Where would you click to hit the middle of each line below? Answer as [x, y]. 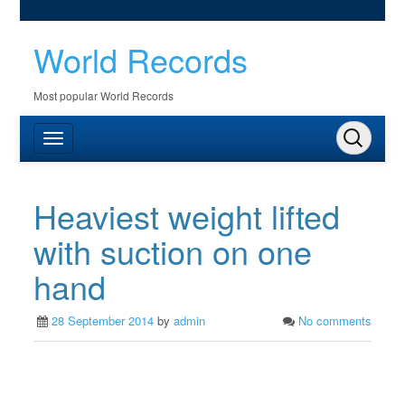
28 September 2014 [103, 320]
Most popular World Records [104, 95]
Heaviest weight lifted [187, 216]
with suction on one [173, 251]
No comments [334, 320]
